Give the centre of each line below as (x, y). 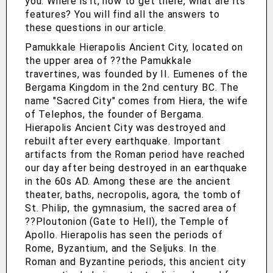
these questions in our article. (96, 28)
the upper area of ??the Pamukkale (108, 61)
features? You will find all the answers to (122, 15)
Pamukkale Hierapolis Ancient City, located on (134, 48)
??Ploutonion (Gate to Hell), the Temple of (127, 222)
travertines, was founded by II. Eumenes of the (136, 74)
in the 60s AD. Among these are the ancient (128, 182)
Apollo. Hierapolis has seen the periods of (124, 235)
